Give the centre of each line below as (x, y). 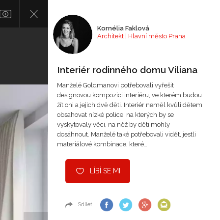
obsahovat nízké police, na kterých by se (115, 115)
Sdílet (85, 205)
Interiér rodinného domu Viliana (127, 70)
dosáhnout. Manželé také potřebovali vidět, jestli (126, 134)
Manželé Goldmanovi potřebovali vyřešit (115, 85)
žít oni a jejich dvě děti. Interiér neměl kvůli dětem (130, 105)
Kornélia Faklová (123, 28)
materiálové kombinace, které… (102, 144)
